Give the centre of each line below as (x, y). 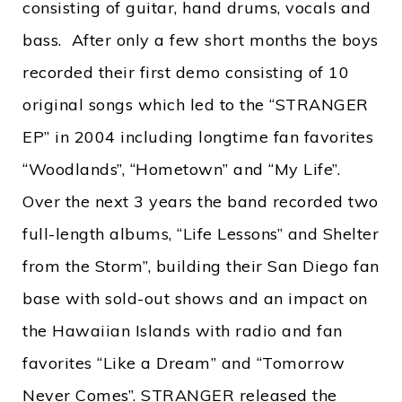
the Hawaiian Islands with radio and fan (183, 331)
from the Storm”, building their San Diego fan (201, 266)
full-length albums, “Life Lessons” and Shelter (201, 234)
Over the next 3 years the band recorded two (201, 201)
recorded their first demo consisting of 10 (186, 72)
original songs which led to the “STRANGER (196, 105)
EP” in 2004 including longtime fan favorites (198, 137)
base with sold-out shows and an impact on (195, 298)
